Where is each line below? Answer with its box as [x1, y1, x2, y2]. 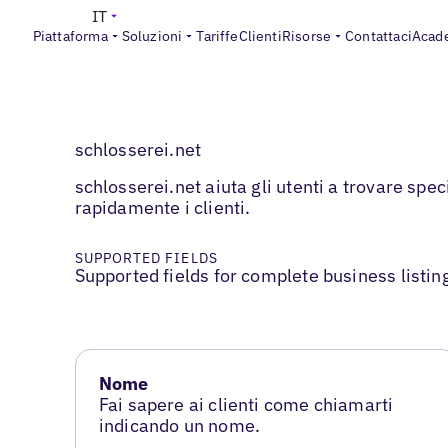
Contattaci [345, 27, 412, 45]
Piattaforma [32, 27, 108, 45]
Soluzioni [121, 27, 183, 45]
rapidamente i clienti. [74, 196, 251, 220]
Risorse [281, 27, 332, 45]
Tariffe [196, 27, 239, 45]
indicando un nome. [98, 414, 261, 438]
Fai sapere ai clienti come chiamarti [98, 393, 394, 417]
